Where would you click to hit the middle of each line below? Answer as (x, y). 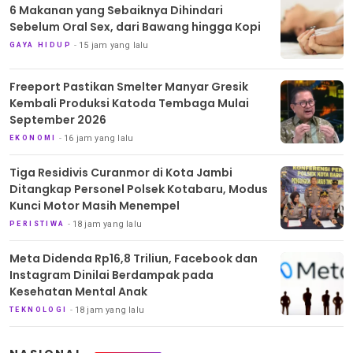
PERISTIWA (37, 223)
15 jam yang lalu (114, 46)
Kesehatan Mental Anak (78, 291)
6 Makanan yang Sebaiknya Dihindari (116, 11)
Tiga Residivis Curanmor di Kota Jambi (121, 172)
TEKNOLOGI (39, 309)
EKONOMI (33, 137)
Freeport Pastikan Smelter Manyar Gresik (129, 86)
